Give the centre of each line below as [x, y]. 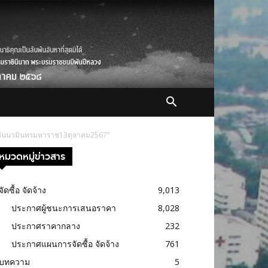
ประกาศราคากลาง [46, 226]
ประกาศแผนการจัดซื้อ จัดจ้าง [65, 244]
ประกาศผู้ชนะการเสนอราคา [64, 208]
